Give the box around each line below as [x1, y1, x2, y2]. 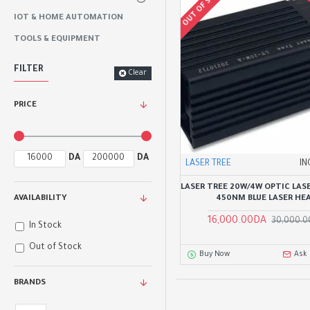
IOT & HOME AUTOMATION [14, 14, 123, 23]
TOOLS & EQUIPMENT [14, 35, 100, 44]
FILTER [14, 65, 43, 75]
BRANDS [14, 279, 46, 288]
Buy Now [199, 250, 230, 259]
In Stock [29, 221, 62, 231]
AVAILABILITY [14, 194, 67, 203]
